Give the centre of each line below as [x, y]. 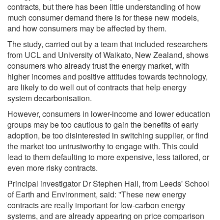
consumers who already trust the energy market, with [98, 65]
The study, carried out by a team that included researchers [108, 44]
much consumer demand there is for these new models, [103, 17]
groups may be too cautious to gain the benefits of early [103, 124]
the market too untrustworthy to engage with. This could [103, 146]
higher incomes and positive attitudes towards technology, [108, 76]
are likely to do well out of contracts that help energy [97, 87]
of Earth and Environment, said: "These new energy [97, 194]
